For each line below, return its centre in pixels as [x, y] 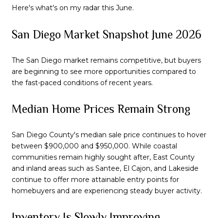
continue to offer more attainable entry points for [95, 179]
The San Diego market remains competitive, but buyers [106, 60]
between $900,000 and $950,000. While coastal [94, 146]
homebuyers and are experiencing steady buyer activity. [107, 191]
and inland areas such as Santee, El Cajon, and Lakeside [105, 168]
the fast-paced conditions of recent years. [82, 82]
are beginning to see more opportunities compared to [104, 71]
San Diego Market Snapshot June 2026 [107, 34]
